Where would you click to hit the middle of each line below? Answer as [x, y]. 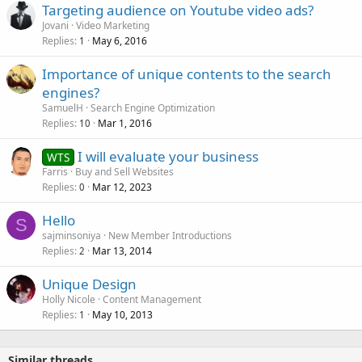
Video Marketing [113, 26]
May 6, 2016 [120, 41]
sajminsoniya [72, 236]
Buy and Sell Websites [124, 172]
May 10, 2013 [122, 315]
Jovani [55, 26]
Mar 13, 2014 [122, 251]
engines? [71, 93]
